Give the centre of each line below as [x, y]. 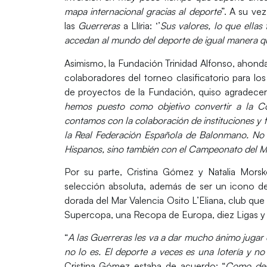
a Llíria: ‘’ [140, 26]
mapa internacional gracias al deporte [142, 12]
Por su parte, [95, 171]
